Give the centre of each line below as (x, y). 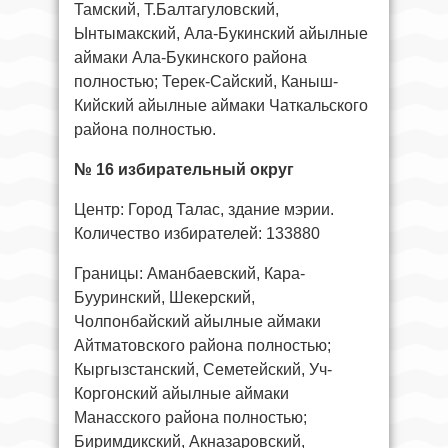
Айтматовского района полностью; (202, 345)
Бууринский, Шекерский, (164, 297)
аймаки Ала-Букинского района (190, 57)
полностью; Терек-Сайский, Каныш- (206, 81)
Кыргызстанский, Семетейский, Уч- (203, 369)
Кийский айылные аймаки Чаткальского (221, 105)
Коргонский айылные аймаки (181, 393)
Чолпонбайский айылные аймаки (197, 321)
